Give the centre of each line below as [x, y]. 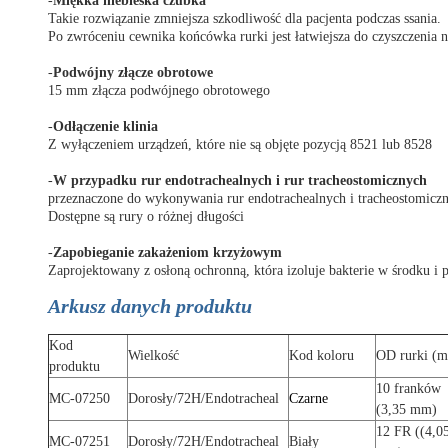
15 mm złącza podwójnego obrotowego [159, 90]
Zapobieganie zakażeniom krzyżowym [167, 252]
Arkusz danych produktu [150, 305]
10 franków [408, 388]
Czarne [308, 398]
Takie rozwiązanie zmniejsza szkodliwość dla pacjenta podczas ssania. [244, 18]
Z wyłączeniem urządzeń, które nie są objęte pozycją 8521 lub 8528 [240, 144]
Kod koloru [321, 355]
